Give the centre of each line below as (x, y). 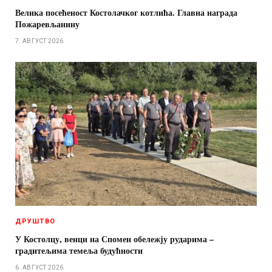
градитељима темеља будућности (79, 251)
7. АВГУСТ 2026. (40, 41)
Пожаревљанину (47, 24)
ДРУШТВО (35, 222)
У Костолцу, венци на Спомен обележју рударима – (114, 239)
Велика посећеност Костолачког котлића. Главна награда (126, 13)
